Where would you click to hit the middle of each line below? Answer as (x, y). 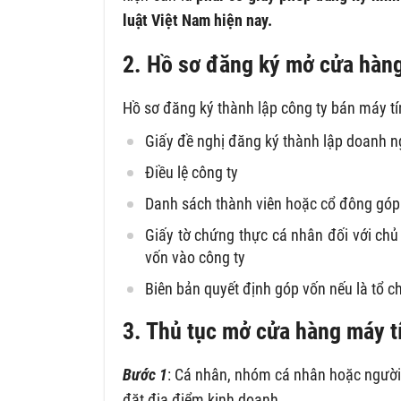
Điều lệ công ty (192, 172)
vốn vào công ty (195, 257)
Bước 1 (145, 375)
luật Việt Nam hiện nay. (197, 20)
